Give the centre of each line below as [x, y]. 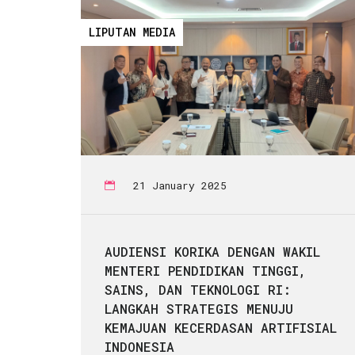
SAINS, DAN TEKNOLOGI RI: [198, 290]
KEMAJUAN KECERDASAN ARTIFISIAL [221, 328]
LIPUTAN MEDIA [132, 32]
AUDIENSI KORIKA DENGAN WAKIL [212, 252]
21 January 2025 [180, 186]
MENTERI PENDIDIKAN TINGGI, [205, 271]
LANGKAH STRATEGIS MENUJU [199, 309]
